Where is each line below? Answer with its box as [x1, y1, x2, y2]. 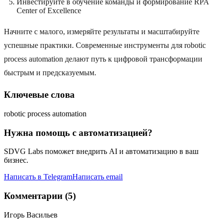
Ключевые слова [4, 89, 75, 100]
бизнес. [4, 156, 28, 165]
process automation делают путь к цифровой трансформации [4, 55, 202, 64]
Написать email [72, 173, 123, 181]
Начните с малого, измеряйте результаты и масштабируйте [4, 27, 199, 36]
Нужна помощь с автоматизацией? [4, 127, 153, 138]
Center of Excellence [17, 6, 81, 15]
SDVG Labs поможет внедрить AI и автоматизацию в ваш [4, 147, 198, 156]
